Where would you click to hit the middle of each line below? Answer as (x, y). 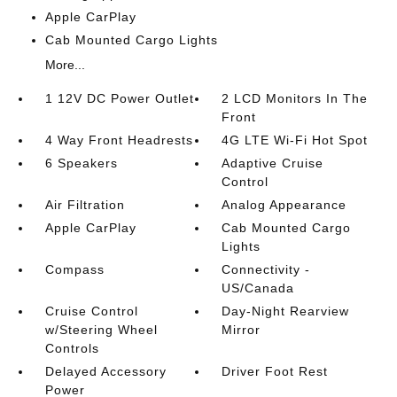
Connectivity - (266, 269)
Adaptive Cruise (273, 163)
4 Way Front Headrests (119, 140)
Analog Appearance (284, 205)
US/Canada (258, 288)
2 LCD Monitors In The (295, 98)
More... (65, 65)
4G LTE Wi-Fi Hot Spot (295, 140)
